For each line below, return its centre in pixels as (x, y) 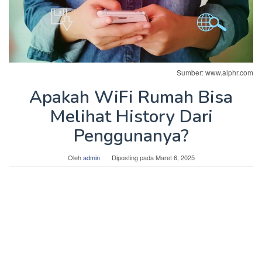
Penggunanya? (131, 136)
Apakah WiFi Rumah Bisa (131, 98)
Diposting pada (133, 158)
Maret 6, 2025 (175, 158)
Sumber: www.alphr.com (215, 73)
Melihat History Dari (131, 117)
